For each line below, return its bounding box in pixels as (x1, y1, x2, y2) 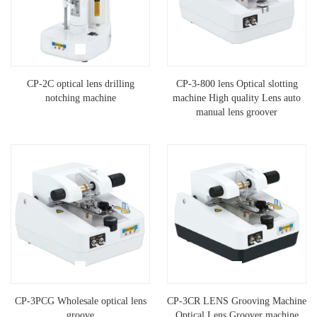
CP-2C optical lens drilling (26, 79, 134, 90)
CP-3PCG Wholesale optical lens (14, 296, 146, 307)
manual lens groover (196, 107, 277, 118)
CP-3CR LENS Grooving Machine (167, 296, 306, 307)
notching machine (45, 93, 116, 104)
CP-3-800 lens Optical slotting (175, 79, 298, 90)
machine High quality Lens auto (173, 93, 301, 104)
